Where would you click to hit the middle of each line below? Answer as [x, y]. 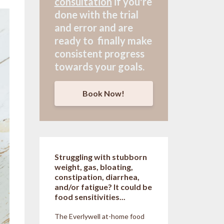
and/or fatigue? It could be [103, 186]
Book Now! [104, 93]
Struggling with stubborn [100, 156]
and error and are [93, 27]
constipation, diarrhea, [97, 176]
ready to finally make [103, 40]
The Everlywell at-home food [99, 216]
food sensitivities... [90, 196]
